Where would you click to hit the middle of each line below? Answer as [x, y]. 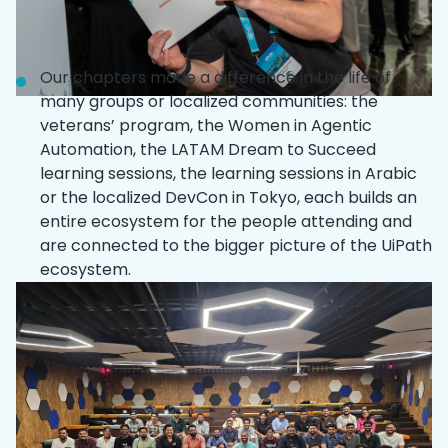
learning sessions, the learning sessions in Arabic [228, 173]
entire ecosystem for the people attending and [226, 221]
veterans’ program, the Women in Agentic [206, 125]
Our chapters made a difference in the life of [215, 77]
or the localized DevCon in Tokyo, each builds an [228, 197]
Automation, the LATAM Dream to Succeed [208, 149]
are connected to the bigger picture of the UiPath [236, 245]
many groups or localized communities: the [209, 101]
